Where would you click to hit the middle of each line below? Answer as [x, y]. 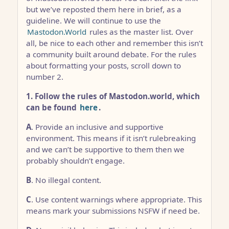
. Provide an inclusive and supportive [97, 127]
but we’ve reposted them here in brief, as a [104, 9]
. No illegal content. [66, 180]
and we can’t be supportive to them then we [105, 150]
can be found [52, 108]
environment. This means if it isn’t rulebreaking [111, 138]
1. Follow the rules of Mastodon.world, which [113, 96]
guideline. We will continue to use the [94, 21]
